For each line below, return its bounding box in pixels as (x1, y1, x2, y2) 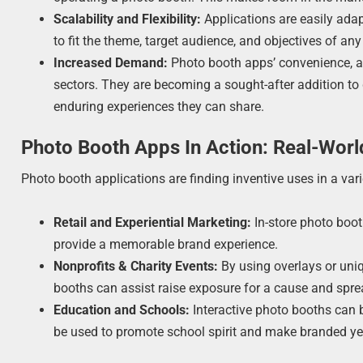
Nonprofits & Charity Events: (53, 258, 219, 275)
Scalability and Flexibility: (53, 11, 202, 27)
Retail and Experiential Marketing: (53, 215, 252, 231)
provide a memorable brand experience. (53, 237, 279, 253)
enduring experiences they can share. (53, 98, 265, 114)
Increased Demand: (53, 54, 169, 70)
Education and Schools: (53, 302, 190, 318)
